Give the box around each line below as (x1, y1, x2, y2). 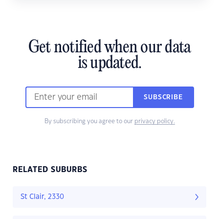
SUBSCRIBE (144, 94, 183, 101)
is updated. (77, 54, 142, 73)
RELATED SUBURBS (13, 166, 88, 174)
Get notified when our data (28, 39, 191, 58)
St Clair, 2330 (21, 194, 64, 201)
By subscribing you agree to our (44, 118, 134, 125)
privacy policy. (134, 118, 175, 125)
